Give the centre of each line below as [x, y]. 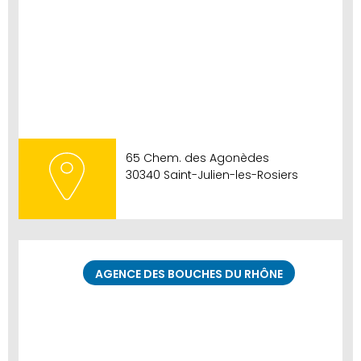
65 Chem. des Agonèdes [197, 158]
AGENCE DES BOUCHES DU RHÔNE [189, 274]
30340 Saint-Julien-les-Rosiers [212, 175]
